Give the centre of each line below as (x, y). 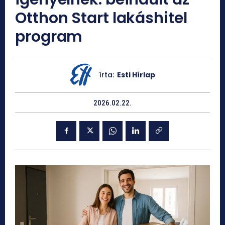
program (49, 36)
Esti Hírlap (136, 75)
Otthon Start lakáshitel (101, 18)
